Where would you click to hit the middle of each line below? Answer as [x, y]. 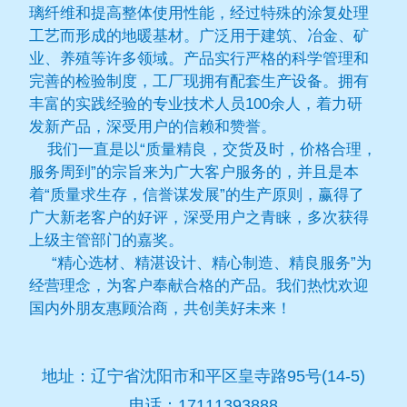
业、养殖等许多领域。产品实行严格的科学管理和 [199, 58]
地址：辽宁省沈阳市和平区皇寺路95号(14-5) [203, 376]
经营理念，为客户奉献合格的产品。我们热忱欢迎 [199, 285]
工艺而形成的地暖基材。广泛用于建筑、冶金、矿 [199, 35]
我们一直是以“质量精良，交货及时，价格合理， [203, 149]
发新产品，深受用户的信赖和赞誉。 [153, 126]
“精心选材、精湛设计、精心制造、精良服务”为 [201, 263]
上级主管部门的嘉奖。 [107, 240]
